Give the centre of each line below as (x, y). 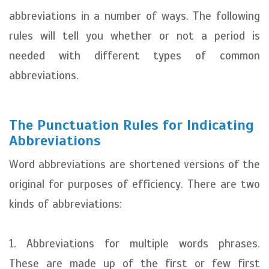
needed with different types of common (134, 56)
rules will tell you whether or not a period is (134, 36)
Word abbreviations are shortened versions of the (134, 164)
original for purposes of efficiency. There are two (134, 184)
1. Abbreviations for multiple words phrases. (134, 243)
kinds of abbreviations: (65, 204)
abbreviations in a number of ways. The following (134, 16)
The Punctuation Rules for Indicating (131, 125)
